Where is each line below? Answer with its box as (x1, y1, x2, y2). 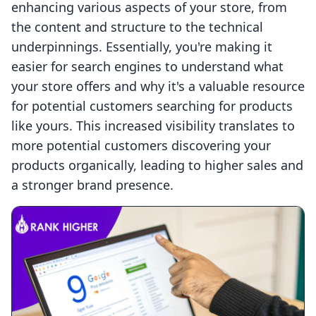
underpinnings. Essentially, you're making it (11, 38, 272, 56)
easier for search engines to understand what (11, 58, 284, 75)
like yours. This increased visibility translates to (11, 117, 295, 135)
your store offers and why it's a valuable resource (11, 78, 305, 95)
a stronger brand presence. (11, 176, 174, 194)
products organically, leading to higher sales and (11, 157, 303, 174)
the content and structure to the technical (11, 18, 263, 36)
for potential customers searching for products (11, 97, 293, 115)
